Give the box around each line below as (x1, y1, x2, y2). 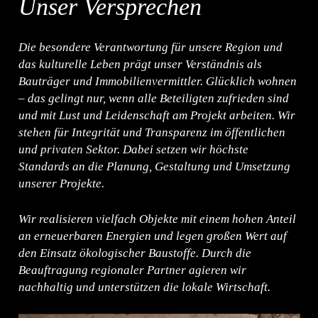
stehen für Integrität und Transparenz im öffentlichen (18, 126, 285, 140)
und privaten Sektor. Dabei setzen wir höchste (18, 143, 248, 157)
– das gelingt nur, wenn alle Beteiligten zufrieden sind (18, 92, 289, 106)
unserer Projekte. (18, 177, 104, 191)
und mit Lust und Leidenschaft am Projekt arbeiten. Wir (18, 109, 295, 123)
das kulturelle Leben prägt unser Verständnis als (18, 57, 262, 72)
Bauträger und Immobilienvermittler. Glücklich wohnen (18, 75, 297, 89)
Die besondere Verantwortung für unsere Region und (18, 40, 283, 55)
